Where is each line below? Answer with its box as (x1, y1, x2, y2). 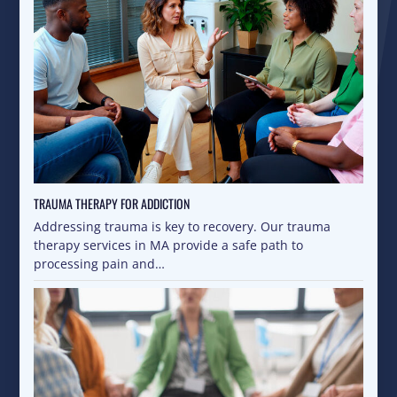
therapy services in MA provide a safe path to (34, 237, 304, 254)
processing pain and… (34, 255, 166, 273)
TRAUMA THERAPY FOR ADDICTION (34, 194, 191, 214)
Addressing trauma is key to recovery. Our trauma (34, 218, 331, 236)
